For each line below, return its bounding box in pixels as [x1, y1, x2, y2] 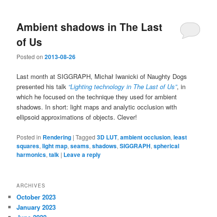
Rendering [43, 132, 72, 141]
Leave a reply [63, 150, 101, 159]
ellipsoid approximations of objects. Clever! [16, 112, 138, 122]
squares [16, 141, 40, 150]
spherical [154, 141, 180, 150]
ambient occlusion [120, 132, 171, 141]
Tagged [76, 132, 96, 141]
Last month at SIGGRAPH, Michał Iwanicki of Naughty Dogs [16, 72, 187, 81]
